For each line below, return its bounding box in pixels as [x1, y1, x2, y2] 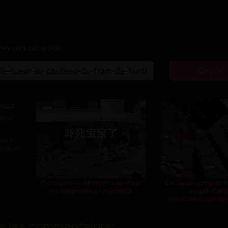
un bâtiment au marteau [49, 186, 132, 195]
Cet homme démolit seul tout [40, 178, 141, 187]
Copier [197, 65, 224, 76]
